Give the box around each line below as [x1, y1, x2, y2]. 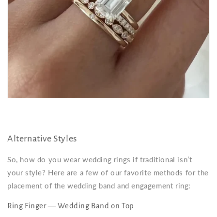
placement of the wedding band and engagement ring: [7, 181, 191, 190]
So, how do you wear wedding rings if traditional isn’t [7, 155, 192, 164]
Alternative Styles [7, 134, 77, 144]
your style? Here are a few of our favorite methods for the [7, 168, 209, 177]
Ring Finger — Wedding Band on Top [7, 201, 134, 210]
